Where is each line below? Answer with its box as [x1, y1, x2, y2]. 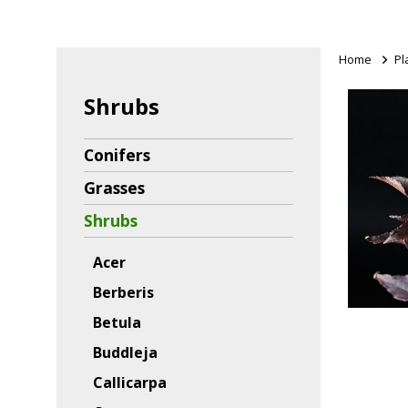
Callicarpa [93, 372, 167, 393]
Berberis [93, 282, 154, 302]
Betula [93, 312, 141, 332]
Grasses [84, 177, 145, 199]
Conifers [84, 144, 150, 166]
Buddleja [93, 342, 158, 362]
